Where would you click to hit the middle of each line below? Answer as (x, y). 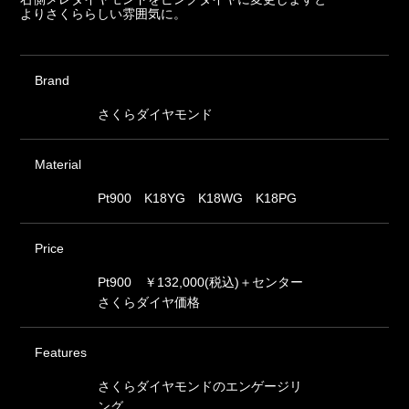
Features (61, 352)
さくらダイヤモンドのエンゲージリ (200, 386)
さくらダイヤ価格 (149, 302)
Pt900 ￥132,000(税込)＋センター (201, 282)
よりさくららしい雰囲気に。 (104, 13)
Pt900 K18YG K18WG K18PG (198, 198)
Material (58, 164)
